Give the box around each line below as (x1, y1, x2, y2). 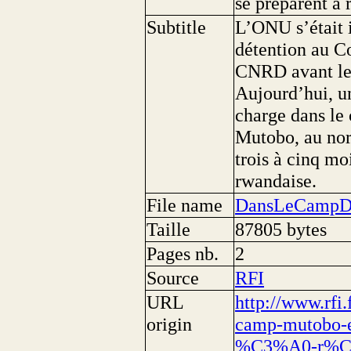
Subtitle (147, 16, 207, 38)
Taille (147, 219, 191, 241)
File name (147, 194, 223, 216)
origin (147, 313, 193, 335)
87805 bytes (235, 219, 327, 241)
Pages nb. (147, 243, 219, 265)
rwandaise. (235, 170, 317, 192)
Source (147, 267, 200, 289)
